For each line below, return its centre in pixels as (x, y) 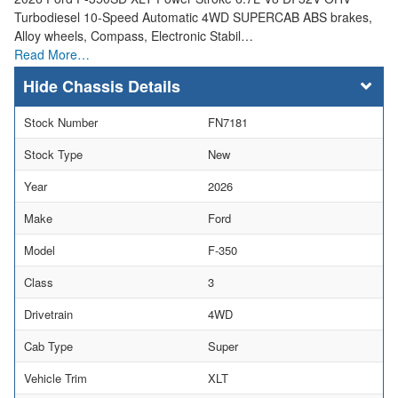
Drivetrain (48, 314)
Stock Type (53, 154)
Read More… (52, 54)
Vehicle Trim (56, 378)
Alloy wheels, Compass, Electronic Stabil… (134, 35)
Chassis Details (121, 86)
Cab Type (48, 346)
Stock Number (61, 122)
